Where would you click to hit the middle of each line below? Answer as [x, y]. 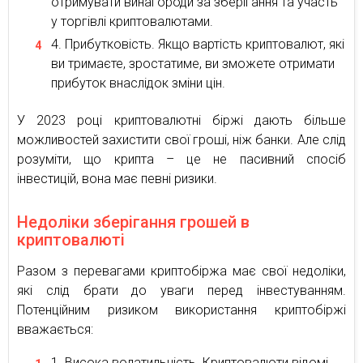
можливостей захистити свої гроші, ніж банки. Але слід [181, 139]
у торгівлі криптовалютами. [132, 21]
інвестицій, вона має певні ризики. [117, 178]
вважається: [55, 329]
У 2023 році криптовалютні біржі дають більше [181, 120]
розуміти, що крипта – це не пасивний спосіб [181, 159]
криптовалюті [71, 239]
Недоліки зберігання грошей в [133, 222]
